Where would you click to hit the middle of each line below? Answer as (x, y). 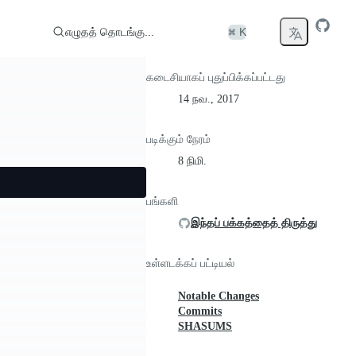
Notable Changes (219, 296)
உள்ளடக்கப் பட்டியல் (190, 263)
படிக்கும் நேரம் (178, 139)
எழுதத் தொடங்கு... (110, 31)
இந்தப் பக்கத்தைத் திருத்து (254, 223)
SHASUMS (205, 326)
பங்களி (162, 201)
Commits (200, 311)
